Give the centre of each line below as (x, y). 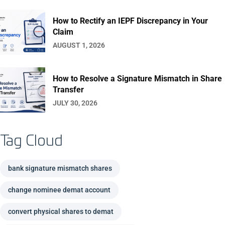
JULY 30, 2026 (75, 103)
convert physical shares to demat (61, 212)
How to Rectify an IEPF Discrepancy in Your (130, 21)
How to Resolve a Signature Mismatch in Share (137, 79)
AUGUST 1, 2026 (79, 45)
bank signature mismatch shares (60, 168)
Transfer (68, 90)
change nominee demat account (59, 190)
